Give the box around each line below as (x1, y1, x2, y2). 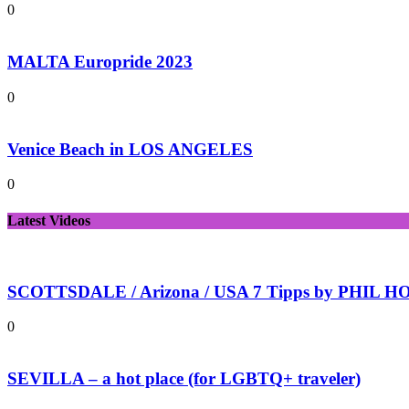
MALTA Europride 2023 (7, 52, 193, 72)
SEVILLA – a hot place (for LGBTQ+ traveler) (7, 369, 361, 389)
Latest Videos (7, 212, 90, 228)
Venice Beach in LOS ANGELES (7, 139, 253, 159)
